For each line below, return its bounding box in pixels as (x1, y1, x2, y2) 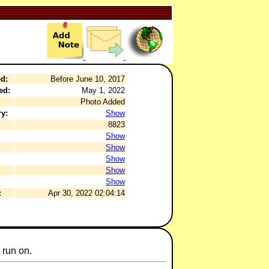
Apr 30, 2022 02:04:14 (48, 189, 125, 198)
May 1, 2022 (82, 86, 125, 95)
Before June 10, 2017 (50, 74, 125, 83)
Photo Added (80, 97, 125, 106)
